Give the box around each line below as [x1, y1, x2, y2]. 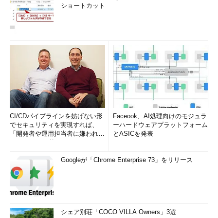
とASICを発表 [113, 130, 153, 137]
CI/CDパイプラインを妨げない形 [10, 112, 103, 120]
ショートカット [61, 2, 105, 9]
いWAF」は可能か [10, 139, 62, 146]
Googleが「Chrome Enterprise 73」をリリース [61, 156, 193, 163]
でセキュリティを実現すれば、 [10, 121, 98, 128]
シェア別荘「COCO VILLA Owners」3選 [61, 208, 176, 216]
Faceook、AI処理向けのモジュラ [113, 112, 207, 120]
